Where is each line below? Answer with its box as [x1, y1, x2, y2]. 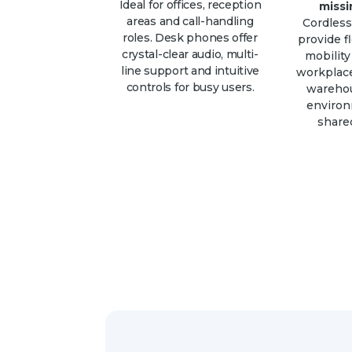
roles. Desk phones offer [123, 31, 258, 46]
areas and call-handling [126, 14, 254, 29]
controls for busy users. [126, 80, 255, 95]
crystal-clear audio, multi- [121, 47, 258, 62]
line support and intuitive [120, 64, 260, 79]
